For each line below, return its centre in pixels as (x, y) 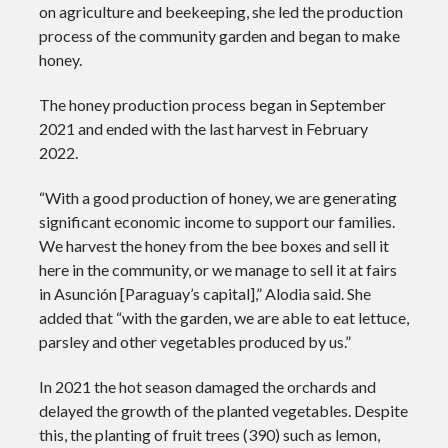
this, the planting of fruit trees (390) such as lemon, (209, 434)
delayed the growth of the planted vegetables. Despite (223, 410)
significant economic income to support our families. (216, 221)
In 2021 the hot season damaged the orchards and (207, 386)
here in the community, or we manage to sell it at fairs (217, 269)
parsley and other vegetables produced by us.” (194, 341)
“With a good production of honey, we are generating (217, 197)
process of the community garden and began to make (219, 35)
